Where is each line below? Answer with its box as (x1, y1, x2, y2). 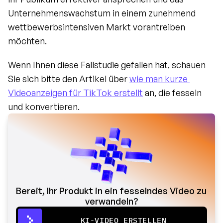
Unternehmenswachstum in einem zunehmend (8, 7, 196, 18)
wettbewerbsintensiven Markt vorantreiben (8, 21, 185, 32)
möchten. (8, 35, 47, 46)
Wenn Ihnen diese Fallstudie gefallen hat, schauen (8, 59, 206, 70)
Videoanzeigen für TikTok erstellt (8, 87, 143, 98)
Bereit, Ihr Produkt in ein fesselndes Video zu (16, 185, 207, 196)
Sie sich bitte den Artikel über (8, 73, 129, 84)
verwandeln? (85, 195, 138, 207)
